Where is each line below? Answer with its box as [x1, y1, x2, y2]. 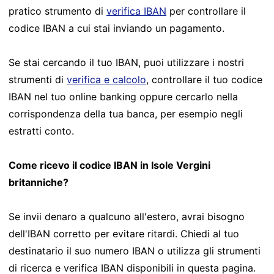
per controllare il [166, 4, 246, 17]
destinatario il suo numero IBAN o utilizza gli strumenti [9, 244, 261, 257]
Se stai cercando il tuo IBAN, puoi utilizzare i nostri [9, 56, 244, 68]
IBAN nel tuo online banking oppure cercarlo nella [9, 90, 238, 103]
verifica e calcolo [67, 73, 146, 86]
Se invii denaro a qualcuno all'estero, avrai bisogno [9, 210, 245, 223]
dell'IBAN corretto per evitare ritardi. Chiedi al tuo [9, 227, 239, 240]
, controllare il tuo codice [146, 73, 262, 86]
